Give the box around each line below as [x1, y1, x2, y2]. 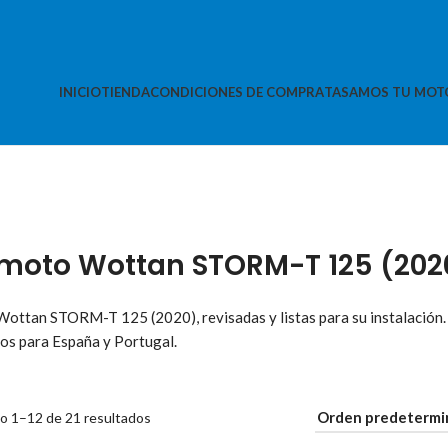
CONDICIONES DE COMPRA [150, 84, 324, 100]
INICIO [59, 84, 101, 100]
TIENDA [101, 84, 150, 100]
